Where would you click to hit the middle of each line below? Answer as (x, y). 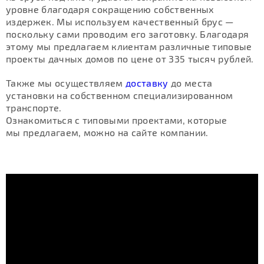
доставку (147, 83)
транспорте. (34, 108)
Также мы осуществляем (66, 83)
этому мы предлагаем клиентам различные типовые (129, 47)
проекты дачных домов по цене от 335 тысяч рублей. (130, 59)
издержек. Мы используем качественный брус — (120, 22)
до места (190, 83)
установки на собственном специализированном (120, 95)
